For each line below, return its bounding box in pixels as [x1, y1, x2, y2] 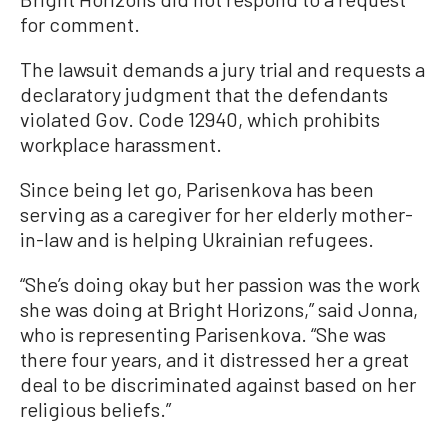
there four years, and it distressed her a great [20, 346, 409, 371]
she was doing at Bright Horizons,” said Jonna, [20, 296, 418, 321]
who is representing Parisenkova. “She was [20, 321, 386, 346]
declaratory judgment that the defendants [20, 81, 388, 106]
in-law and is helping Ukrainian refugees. [20, 226, 374, 251]
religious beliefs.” [20, 396, 171, 421]
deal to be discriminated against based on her [20, 371, 416, 396]
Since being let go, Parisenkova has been [20, 176, 374, 201]
